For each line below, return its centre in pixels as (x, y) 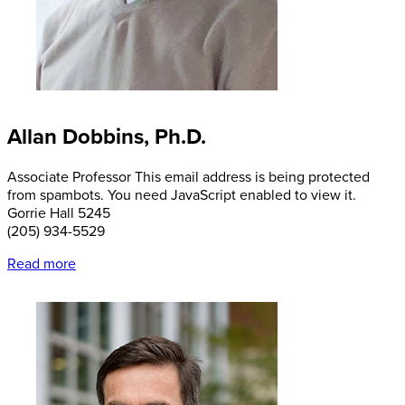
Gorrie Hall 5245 (59, 214)
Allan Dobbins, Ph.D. (107, 137)
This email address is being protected (252, 178)
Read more (42, 264)
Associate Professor (69, 178)
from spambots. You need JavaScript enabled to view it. (182, 196)
